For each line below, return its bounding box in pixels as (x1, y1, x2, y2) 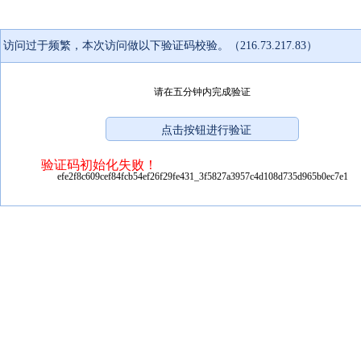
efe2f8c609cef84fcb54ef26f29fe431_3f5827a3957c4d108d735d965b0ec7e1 (56, 170, 348, 182)
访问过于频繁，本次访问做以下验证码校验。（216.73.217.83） (3, 39, 317, 52)
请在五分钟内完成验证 (154, 85, 251, 98)
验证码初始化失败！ (41, 157, 157, 172)
